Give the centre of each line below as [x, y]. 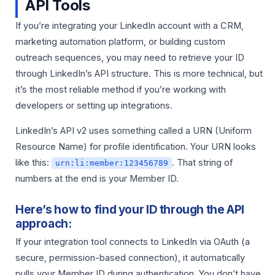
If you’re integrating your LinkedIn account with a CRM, [130, 26]
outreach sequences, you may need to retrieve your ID [130, 58]
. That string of [203, 163]
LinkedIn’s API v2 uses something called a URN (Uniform [134, 131]
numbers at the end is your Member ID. [97, 179]
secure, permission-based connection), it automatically [130, 258]
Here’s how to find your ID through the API [130, 209]
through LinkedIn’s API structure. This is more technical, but [139, 74]
